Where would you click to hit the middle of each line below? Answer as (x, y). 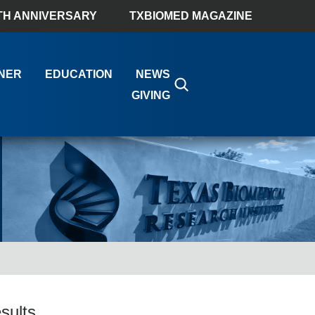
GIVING (150, 96)
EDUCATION (78, 75)
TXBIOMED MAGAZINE (191, 16)
